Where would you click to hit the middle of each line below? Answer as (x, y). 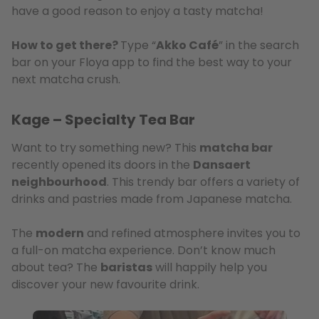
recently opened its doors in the (102, 165)
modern (60, 234)
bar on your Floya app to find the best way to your (152, 63)
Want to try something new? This (105, 148)
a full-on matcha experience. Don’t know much (143, 251)
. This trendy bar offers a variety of (203, 182)
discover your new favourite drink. (105, 285)
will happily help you (210, 268)
